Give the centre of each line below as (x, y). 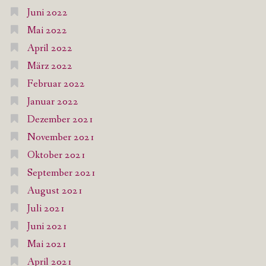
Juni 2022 (47, 13)
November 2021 (61, 138)
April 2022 (50, 49)
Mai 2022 (47, 31)
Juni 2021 (47, 227)
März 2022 (50, 66)
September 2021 (61, 173)
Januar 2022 (53, 102)
